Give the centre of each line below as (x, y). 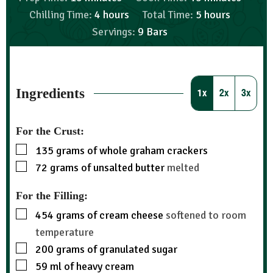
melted (183, 167)
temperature (65, 232)
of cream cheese (125, 215)
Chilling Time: (62, 15)
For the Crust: (50, 131)
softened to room (206, 215)
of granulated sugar (132, 249)
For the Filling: (52, 195)
